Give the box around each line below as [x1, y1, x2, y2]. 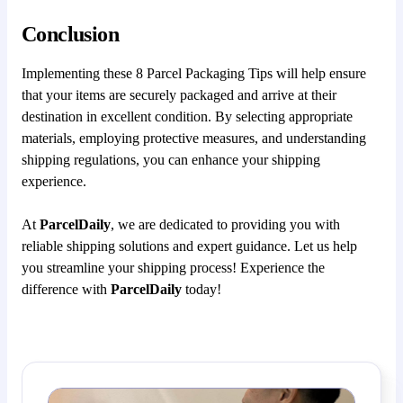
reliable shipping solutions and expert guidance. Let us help [22, 237, 357, 254]
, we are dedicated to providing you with [111, 216, 340, 232]
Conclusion [22, 22, 119, 46]
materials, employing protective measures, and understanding [22, 130, 366, 146]
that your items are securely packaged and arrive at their [22, 86, 336, 103]
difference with [22, 281, 111, 297]
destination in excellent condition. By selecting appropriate [22, 108, 353, 124]
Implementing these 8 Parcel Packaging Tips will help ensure [22, 65, 366, 81]
